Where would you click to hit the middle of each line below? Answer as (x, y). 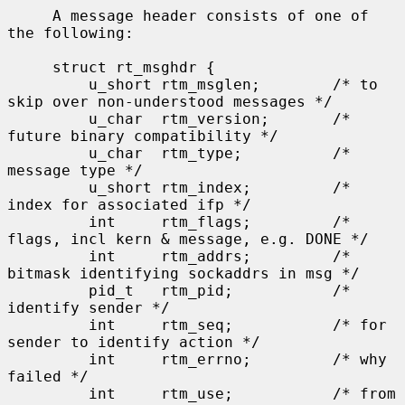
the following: (71, 33)
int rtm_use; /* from (48, 393)
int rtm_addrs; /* (48, 256)
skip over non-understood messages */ (170, 101)
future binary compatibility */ (143, 136)
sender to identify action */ (134, 342)
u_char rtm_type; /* (48, 153)
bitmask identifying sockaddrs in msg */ (184, 273)
